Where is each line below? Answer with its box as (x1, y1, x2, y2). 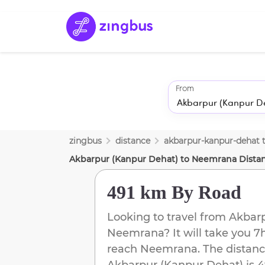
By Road (167, 181, 241, 203)
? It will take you (164, 226, 251, 240)
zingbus (69, 135, 102, 146)
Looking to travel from (107, 210, 229, 224)
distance (115, 135, 150, 146)
